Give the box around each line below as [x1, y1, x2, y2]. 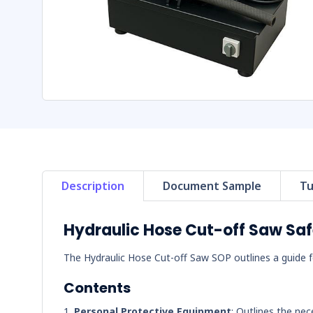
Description [61, 178, 124, 194]
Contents [64, 278, 131, 298]
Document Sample [163, 178, 261, 194]
